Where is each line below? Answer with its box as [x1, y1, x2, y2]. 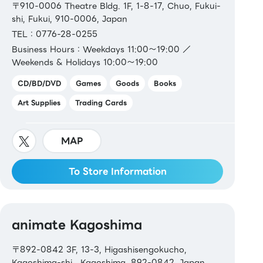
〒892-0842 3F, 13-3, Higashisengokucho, [12, 243, 187, 257]
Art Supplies [18, 97, 60, 108]
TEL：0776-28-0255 [12, 27, 97, 41]
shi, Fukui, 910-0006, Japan [12, 12, 127, 25]
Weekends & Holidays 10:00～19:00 [12, 55, 158, 69]
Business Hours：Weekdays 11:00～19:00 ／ [12, 42, 191, 56]
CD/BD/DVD [18, 77, 61, 89]
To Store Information [68, 164, 167, 178]
